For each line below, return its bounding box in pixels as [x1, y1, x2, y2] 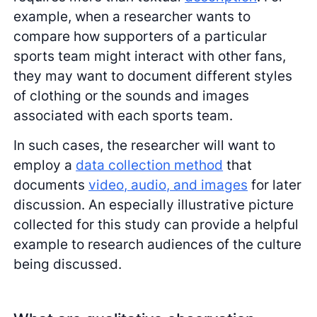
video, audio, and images [88, 176, 248, 194]
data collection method [76, 156, 224, 174]
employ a [13, 156, 76, 174]
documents [13, 176, 89, 194]
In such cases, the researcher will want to [13, 137, 276, 154]
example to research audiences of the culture [13, 236, 302, 253]
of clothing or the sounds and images [13, 87, 250, 105]
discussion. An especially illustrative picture [13, 196, 294, 214]
